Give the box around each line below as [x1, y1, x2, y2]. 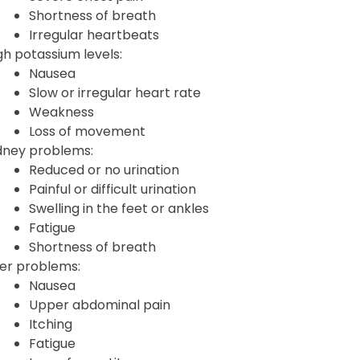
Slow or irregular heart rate [28, 83, 201, 102]
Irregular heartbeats [28, 25, 159, 44]
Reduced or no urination [28, 160, 179, 179]
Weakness [28, 102, 94, 121]
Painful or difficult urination [28, 179, 196, 198]
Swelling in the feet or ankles [28, 198, 209, 218]
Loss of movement [28, 121, 145, 141]
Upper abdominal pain [28, 295, 170, 314]
